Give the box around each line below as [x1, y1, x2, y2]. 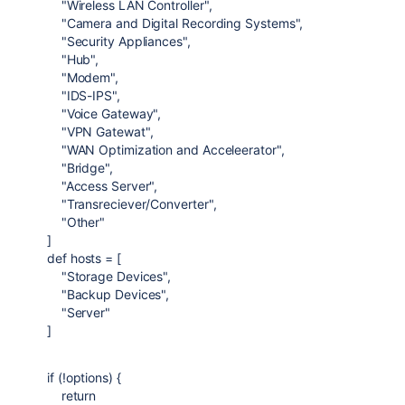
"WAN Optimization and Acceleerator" [61, 142, 281, 157]
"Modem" [61, 70, 116, 85]
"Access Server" [61, 178, 155, 193]
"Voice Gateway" [61, 106, 158, 121]
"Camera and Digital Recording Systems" [61, 15, 300, 31]
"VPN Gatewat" [61, 124, 150, 139]
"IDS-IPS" [61, 88, 117, 103]
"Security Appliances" [61, 33, 187, 49]
